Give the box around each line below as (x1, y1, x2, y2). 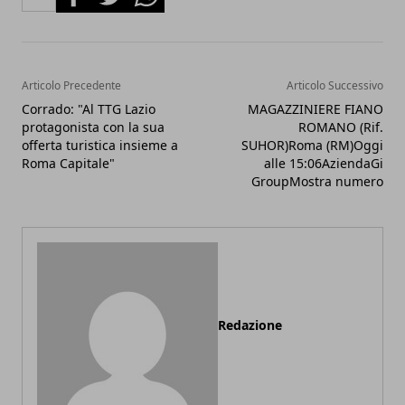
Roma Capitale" (22, 154, 115, 172)
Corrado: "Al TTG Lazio (22, 99, 155, 118)
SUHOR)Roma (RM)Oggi (241, 136, 383, 154)
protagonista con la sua (22, 118, 165, 136)
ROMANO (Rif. (298, 118, 383, 136)
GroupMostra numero (251, 172, 383, 190)
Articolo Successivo (287, 77, 383, 93)
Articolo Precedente (22, 77, 121, 93)
